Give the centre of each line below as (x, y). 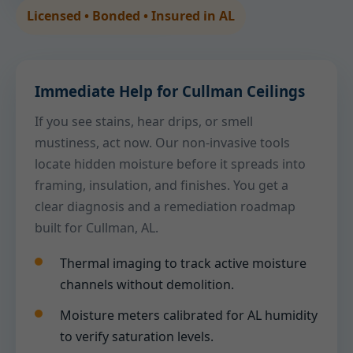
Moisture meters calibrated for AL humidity (189, 315)
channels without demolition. (147, 284)
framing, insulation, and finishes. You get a (162, 185)
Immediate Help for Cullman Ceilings (170, 91)
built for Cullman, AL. (97, 228)
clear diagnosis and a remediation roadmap (165, 206)
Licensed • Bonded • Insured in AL (131, 16)
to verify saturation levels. (137, 336)
